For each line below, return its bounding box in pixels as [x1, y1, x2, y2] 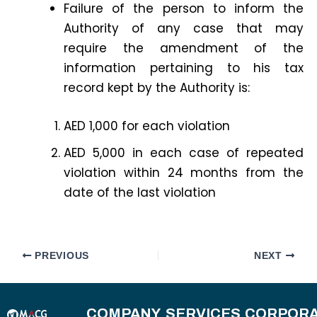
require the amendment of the [64, 40, 304, 57]
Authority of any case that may [64, 20, 304, 38]
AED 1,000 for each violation [64, 117, 231, 134]
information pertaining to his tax [64, 59, 304, 77]
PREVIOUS [31, 250, 89, 261]
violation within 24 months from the [64, 163, 304, 181]
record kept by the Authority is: [64, 79, 250, 97]
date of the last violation [64, 183, 217, 201]
